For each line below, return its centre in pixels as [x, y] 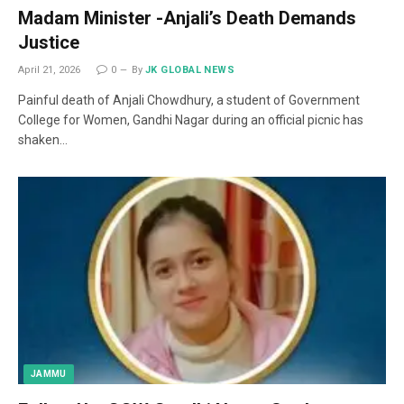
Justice [49, 42]
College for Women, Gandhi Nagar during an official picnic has [191, 120]
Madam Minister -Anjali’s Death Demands [187, 18]
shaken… [43, 140]
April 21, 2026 [49, 70]
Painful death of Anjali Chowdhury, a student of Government [189, 100]
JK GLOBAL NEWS [190, 70]
